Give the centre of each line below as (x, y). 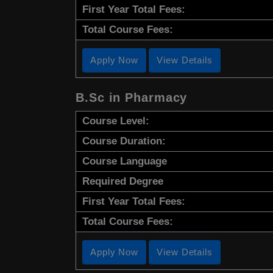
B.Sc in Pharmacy (132, 98)
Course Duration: (124, 141)
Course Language (125, 161)
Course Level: (116, 121)
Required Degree (123, 182)
